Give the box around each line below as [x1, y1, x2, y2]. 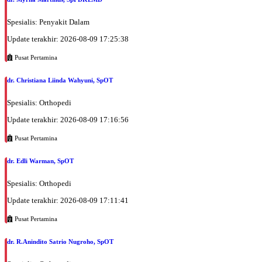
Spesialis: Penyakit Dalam [7, 18, 89, 27]
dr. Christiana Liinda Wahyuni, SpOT [7, 77, 113, 84]
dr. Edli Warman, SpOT [7, 157, 74, 164]
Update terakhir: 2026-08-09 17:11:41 [7, 195, 129, 205]
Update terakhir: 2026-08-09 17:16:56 [7, 115, 129, 125]
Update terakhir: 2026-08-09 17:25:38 [7, 35, 129, 44]
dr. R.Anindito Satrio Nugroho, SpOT [7, 237, 113, 245]
